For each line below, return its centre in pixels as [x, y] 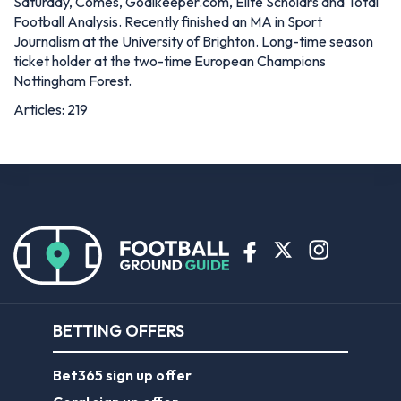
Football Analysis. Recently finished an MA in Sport [168, 21]
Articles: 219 [51, 109]
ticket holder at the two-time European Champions [170, 60]
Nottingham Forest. [73, 80]
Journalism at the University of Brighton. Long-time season [193, 41]
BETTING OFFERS [119, 330]
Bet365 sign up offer [122, 375]
